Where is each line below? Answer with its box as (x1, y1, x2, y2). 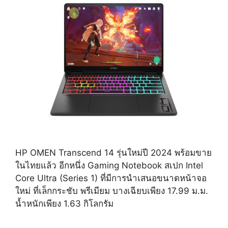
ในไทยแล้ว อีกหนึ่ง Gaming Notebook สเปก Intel (15, 160, 203, 170)
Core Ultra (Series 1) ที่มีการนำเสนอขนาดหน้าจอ (15, 173, 207, 183)
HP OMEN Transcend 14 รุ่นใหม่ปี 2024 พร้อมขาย (15, 147, 212, 158)
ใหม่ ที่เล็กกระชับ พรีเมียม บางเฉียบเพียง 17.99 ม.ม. (15, 185, 208, 196)
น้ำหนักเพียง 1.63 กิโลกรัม (15, 198, 113, 209)
